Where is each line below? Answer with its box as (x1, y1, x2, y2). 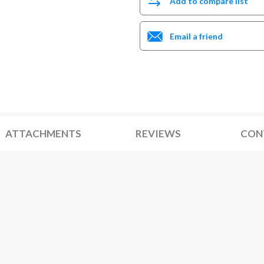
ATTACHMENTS (5, 127, 81, 140)
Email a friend (169, 31, 223, 41)
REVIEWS (135, 127, 181, 140)
